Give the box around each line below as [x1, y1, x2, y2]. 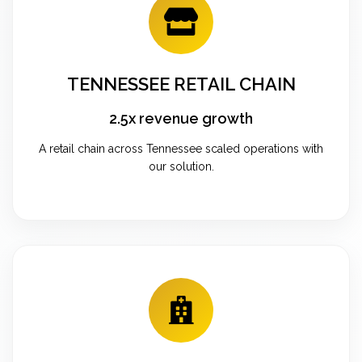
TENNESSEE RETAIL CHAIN [66, 73, 296, 95]
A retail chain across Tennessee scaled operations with [39, 141, 323, 155]
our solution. [148, 159, 214, 173]
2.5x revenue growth [109, 109, 253, 127]
